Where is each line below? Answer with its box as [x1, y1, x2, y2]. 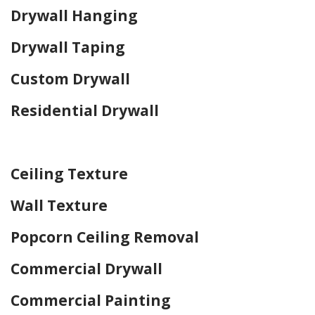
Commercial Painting [11, 290, 171, 311]
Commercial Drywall [11, 259, 162, 279]
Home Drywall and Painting [11, 132, 186, 153]
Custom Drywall [11, 69, 130, 89]
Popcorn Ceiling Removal [11, 227, 199, 247]
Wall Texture [11, 195, 108, 216]
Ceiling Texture [11, 164, 128, 184]
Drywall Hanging [11, 6, 138, 26]
